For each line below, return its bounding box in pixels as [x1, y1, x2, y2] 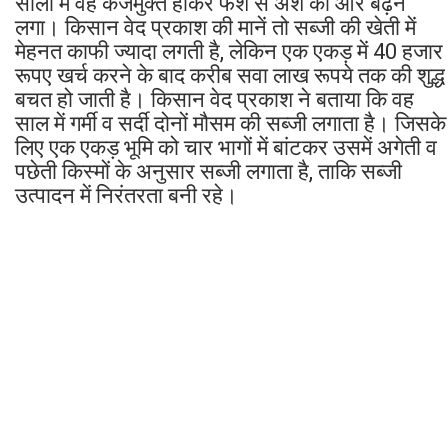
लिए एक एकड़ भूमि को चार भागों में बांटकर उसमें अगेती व [15, 134, 437, 160]
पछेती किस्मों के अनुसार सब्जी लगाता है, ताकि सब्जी [15, 158, 402, 184]
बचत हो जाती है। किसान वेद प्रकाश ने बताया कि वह [15, 86, 414, 112]
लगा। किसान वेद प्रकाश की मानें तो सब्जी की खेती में [15, 14, 416, 40]
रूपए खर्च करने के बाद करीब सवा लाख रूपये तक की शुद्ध [15, 62, 445, 88]
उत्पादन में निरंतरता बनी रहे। [15, 182, 238, 208]
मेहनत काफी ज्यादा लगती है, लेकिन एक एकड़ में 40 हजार [15, 38, 443, 64]
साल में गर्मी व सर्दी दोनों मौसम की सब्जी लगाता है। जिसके [15, 110, 446, 136]
